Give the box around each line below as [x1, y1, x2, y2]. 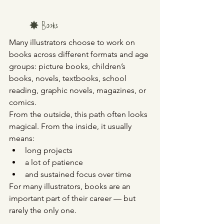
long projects [25, 145, 72, 155]
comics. [9, 97, 36, 107]
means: [9, 133, 34, 143]
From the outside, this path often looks [9, 109, 149, 119]
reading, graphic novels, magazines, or [9, 85, 148, 95]
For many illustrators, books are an [9, 181, 132, 191]
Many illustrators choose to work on [9, 37, 137, 47]
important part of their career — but [9, 193, 137, 203]
